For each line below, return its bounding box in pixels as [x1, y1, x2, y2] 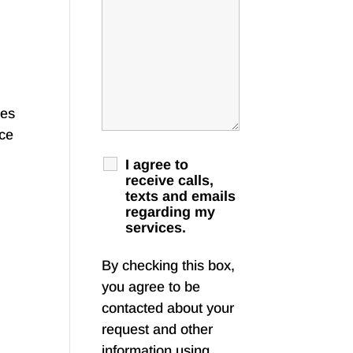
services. [125, 220, 187, 236]
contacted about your [102, 300, 235, 317]
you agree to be [102, 279, 201, 295]
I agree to [125, 157, 189, 173]
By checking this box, [102, 258, 236, 274]
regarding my [125, 204, 216, 221]
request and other [102, 321, 214, 338]
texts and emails [125, 188, 236, 205]
